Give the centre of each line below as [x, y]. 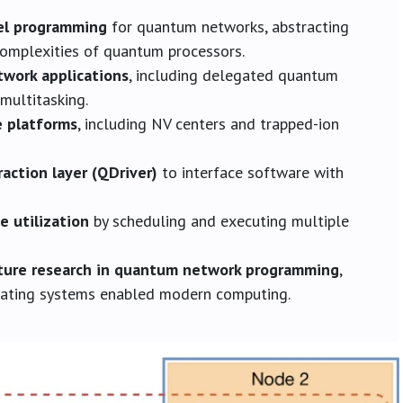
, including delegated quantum [233, 75]
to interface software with [251, 172]
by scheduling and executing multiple [219, 220]
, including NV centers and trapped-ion [208, 123]
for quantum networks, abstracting [228, 26]
